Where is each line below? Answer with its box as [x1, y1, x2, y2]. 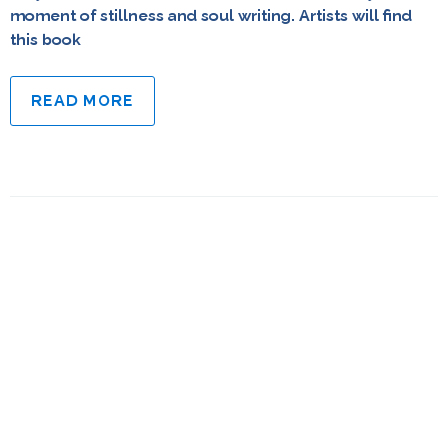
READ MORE [31, 91, 134, 110]
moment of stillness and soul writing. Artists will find [10, 6, 412, 25]
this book [10, 30, 81, 49]
